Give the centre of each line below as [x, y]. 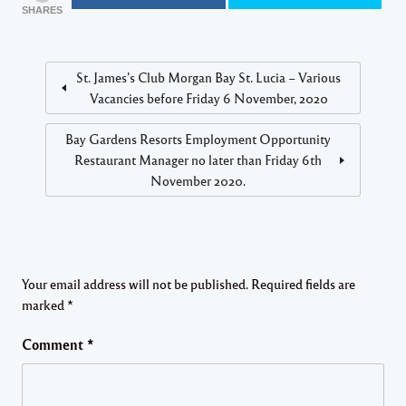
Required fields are [303, 284]
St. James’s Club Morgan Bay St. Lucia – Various [208, 77]
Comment [54, 345]
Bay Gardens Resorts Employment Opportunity [198, 139]
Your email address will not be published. [135, 284]
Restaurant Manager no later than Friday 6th [198, 160]
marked [44, 305]
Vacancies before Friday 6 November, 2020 [208, 98]
